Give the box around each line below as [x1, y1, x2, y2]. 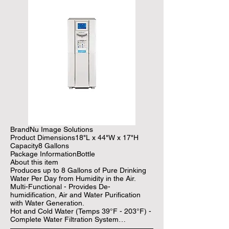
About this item [10, 157, 58, 166]
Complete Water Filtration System [10, 215, 119, 223]
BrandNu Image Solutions [10, 125, 93, 133]
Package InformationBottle [10, 149, 95, 158]
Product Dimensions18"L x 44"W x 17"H [10, 133, 139, 142]
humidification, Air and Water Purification [10, 190, 141, 199]
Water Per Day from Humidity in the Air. [10, 174, 136, 182]
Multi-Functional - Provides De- [10, 182, 110, 191]
